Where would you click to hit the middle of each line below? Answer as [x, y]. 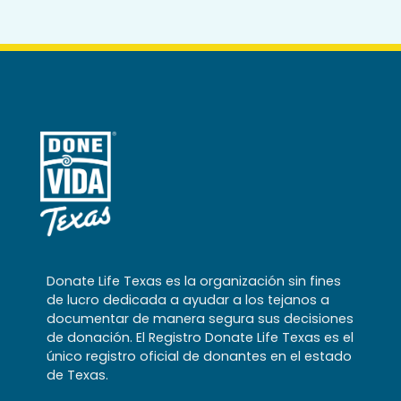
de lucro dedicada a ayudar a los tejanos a [188, 300]
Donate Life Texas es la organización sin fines [194, 282]
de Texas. [78, 375]
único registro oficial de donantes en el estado [200, 357]
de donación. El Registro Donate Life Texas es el [200, 338]
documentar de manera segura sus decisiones [200, 319]
